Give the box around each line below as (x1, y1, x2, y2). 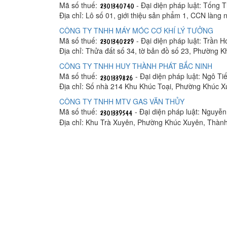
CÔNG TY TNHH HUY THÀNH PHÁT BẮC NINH (59, 61, 212, 71)
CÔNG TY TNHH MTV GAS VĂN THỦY (59, 96, 184, 107)
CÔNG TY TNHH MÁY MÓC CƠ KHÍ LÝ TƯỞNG (59, 25, 213, 35)
